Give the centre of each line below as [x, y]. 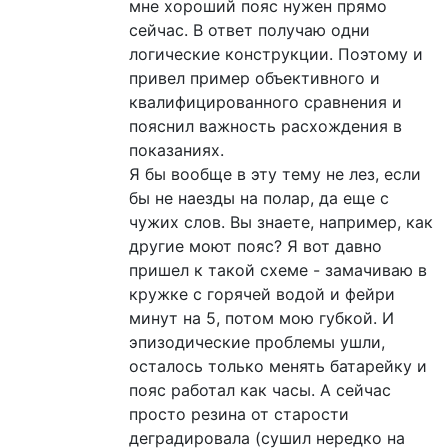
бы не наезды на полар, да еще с [258, 197]
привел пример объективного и [254, 77]
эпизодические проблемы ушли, [256, 341]
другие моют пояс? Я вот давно [255, 245]
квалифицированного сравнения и [265, 101]
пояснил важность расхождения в [265, 125]
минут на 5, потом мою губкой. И [261, 317]
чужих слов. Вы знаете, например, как [280, 221]
